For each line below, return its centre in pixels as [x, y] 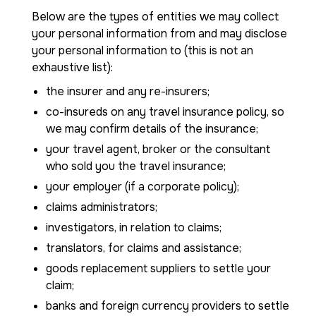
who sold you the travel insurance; [136, 166]
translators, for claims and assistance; [144, 248]
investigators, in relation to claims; [134, 227]
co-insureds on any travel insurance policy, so [165, 112]
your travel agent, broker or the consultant [158, 149]
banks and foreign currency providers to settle [168, 306]
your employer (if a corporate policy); [142, 187]
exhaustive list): [72, 67]
